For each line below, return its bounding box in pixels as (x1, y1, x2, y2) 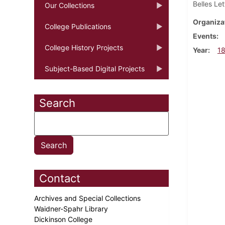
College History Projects (45, 43, 123, 52)
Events (192, 31, 216, 40)
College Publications (45, 22, 111, 31)
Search (39, 96, 75, 109)
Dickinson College (34, 214, 94, 223)
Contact (39, 171, 80, 185)
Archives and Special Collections (34, 193, 143, 202)
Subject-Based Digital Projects (45, 64, 145, 73)
